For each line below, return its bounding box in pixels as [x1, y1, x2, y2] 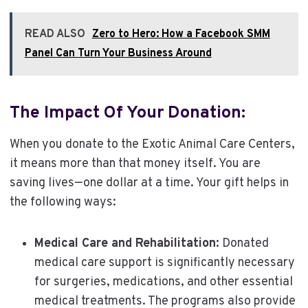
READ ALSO [24, 27, 85, 41]
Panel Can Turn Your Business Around [24, 46, 212, 60]
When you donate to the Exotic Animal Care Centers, [9, 136, 295, 153]
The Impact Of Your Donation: [9, 102, 245, 125]
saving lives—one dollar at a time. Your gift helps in [9, 175, 289, 191]
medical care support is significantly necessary [34, 254, 295, 271]
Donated [219, 235, 269, 252]
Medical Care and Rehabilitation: [34, 235, 219, 252]
